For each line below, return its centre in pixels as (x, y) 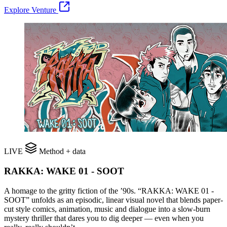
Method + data (61, 152)
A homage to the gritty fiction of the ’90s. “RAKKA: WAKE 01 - (109, 191)
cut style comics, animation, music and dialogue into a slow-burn (107, 209)
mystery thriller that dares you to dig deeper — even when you (104, 218)
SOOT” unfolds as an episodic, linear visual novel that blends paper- (113, 200)
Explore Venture (31, 10)
